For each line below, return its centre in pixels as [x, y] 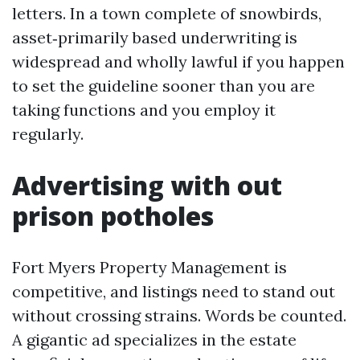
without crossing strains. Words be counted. [179, 315]
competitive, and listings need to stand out [174, 291]
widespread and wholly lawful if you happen [178, 61]
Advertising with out [147, 185]
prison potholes [113, 216]
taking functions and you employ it [144, 110]
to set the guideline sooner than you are [164, 86]
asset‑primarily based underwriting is [155, 37]
